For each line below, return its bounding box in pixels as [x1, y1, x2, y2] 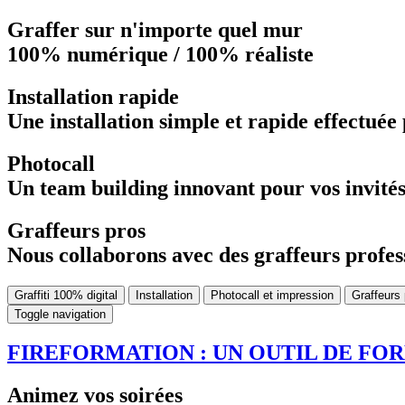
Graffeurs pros [7, 218, 146, 242]
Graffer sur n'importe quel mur [7, 17, 303, 42]
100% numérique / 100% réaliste [7, 42, 314, 66]
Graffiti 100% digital [14, 287, 118, 302]
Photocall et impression [211, 287, 334, 302]
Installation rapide [7, 84, 179, 108]
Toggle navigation [14, 306, 106, 321]
